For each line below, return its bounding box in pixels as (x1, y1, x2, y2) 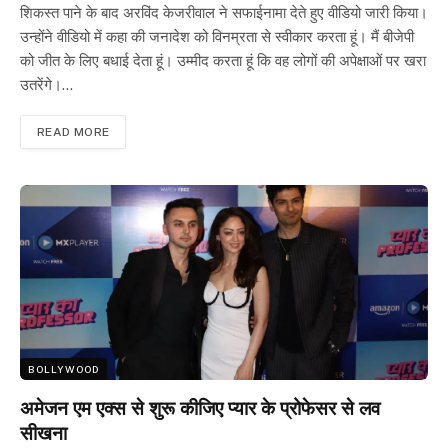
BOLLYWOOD (28, 363, 99, 376)
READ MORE (37, 125, 110, 140)
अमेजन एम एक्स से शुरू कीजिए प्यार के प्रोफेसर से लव (20, 397, 380, 421)
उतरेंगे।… (20, 76, 73, 94)
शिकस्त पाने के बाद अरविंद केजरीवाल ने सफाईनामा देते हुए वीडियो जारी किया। (20, 4, 428, 22)
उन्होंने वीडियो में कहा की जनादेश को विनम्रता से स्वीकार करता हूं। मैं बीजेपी (20, 28, 414, 46)
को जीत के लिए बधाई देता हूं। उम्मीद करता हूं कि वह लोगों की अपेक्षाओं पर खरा (20, 52, 426, 70)
